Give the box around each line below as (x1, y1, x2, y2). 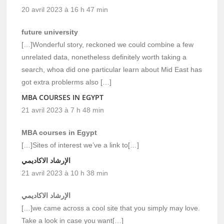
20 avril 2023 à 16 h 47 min (21, 5, 108, 13)
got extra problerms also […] (21, 77, 112, 86)
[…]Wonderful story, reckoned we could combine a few (21, 40, 194, 48)
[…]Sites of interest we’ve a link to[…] (21, 140, 139, 149)
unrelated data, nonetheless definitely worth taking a (21, 52, 187, 61)
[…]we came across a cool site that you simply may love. (21, 203, 200, 212)
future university (21, 27, 78, 36)
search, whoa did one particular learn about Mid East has (21, 65, 202, 73)
